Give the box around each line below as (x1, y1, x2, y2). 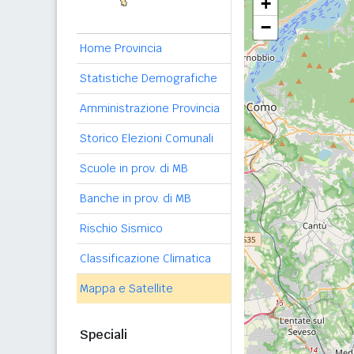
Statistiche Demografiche (80, 71, 217, 85)
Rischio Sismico (80, 221, 163, 235)
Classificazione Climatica (80, 251, 211, 265)
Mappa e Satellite (80, 281, 173, 296)
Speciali (80, 326, 127, 343)
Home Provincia (80, 41, 162, 55)
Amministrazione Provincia (80, 101, 220, 115)
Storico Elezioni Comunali (80, 131, 213, 145)
